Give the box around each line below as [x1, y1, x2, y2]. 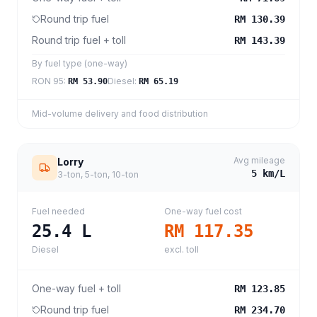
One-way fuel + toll [32, 282, 121, 294]
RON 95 [32, 76, 64, 86]
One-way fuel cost [164, 206, 242, 217]
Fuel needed [32, 206, 85, 217]
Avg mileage [234, 155, 285, 166]
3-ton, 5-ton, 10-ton [57, 169, 139, 180]
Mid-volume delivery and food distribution [32, 108, 208, 119]
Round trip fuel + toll [32, 34, 126, 46]
